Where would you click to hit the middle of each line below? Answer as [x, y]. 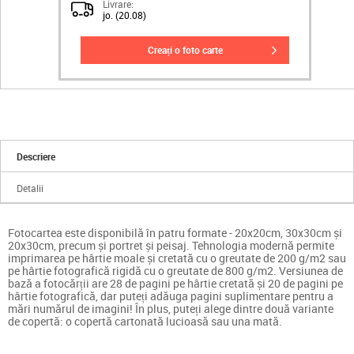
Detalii [30, 188]
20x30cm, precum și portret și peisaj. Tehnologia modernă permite [171, 245]
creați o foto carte [188, 50]
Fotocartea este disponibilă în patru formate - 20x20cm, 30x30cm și [175, 233]
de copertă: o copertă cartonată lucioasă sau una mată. [145, 321]
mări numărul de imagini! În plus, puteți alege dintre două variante [171, 309]
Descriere [36, 156]
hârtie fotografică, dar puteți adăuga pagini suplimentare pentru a [171, 296]
